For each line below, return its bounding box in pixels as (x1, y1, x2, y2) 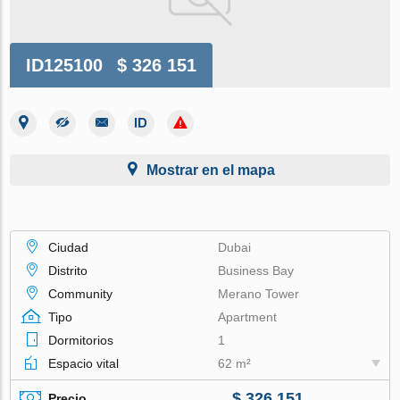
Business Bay (218, 262, 295, 278)
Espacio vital (48, 355, 120, 371)
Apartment (218, 309, 278, 324)
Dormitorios (48, 332, 114, 347)
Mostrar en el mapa (146, 162, 275, 178)
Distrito (48, 262, 88, 278)
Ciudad (48, 239, 89, 254)
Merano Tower (218, 286, 300, 301)
